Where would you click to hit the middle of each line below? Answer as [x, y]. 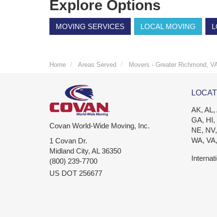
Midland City [69, 151]
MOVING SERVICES [90, 27]
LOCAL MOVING [168, 27]
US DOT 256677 [76, 173]
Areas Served [97, 65]
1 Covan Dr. [68, 141]
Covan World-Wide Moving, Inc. [100, 126]
